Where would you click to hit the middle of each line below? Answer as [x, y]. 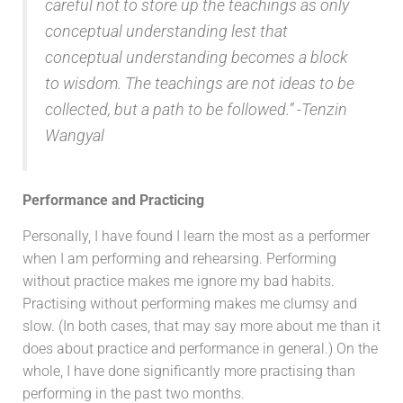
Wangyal [75, 135]
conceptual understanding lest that [166, 31]
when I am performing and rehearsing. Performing [179, 259]
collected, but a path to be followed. [167, 109]
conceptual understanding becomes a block [197, 57]
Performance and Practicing [113, 200]
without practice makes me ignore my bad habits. [179, 281]
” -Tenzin [318, 109]
